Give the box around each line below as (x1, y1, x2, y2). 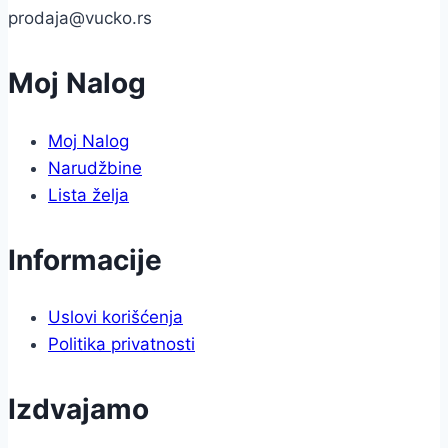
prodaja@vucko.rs (8, 8, 152, 29)
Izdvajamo (8, 391, 149, 426)
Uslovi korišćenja (48, 306, 183, 327)
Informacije (8, 242, 162, 277)
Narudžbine (48, 157, 142, 178)
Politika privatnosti (48, 333, 195, 354)
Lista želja (48, 184, 129, 205)
